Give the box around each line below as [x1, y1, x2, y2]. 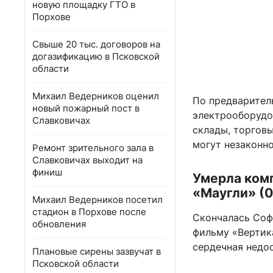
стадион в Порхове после [32, 206, 146, 218]
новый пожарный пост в [32, 102, 140, 114]
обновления [32, 218, 86, 230]
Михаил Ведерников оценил [32, 90, 159, 102]
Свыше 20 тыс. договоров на [32, 38, 160, 50]
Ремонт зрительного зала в [32, 142, 154, 154]
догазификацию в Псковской [32, 51, 160, 62]
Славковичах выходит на [32, 154, 143, 166]
